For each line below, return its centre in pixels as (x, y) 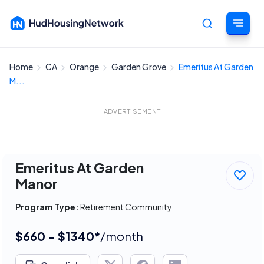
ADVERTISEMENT (132, 111)
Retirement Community (126, 207)
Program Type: (47, 207)
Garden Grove (139, 67)
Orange (85, 67)
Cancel (240, 72)
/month (122, 236)
